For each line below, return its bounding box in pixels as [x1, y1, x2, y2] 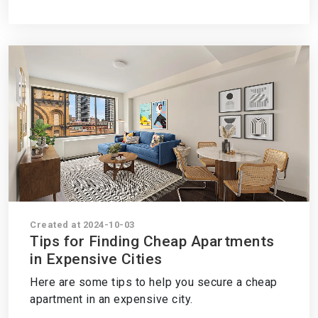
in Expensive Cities [30, 251, 163, 268]
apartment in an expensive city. [30, 292, 193, 306]
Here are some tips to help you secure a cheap [30, 275, 278, 289]
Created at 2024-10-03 [30, 219, 135, 230]
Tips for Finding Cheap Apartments [30, 233, 275, 250]
